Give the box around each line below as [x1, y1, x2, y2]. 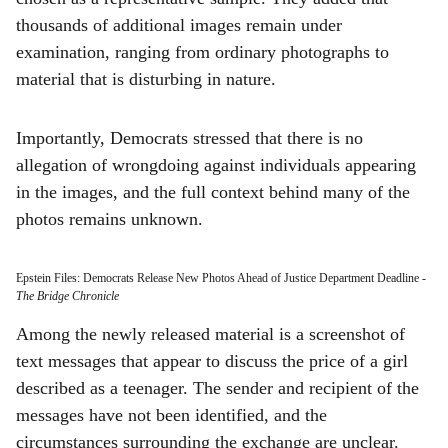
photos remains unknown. [16, 209, 203, 229]
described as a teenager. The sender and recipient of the [16, 378, 419, 398]
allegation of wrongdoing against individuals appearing [16, 155, 416, 175]
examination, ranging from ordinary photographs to [16, 42, 389, 62]
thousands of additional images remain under [16, 15, 342, 35]
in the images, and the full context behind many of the [16, 182, 410, 202]
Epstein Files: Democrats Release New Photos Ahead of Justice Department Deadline [16, 271, 419, 285]
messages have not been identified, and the [16, 405, 327, 425]
